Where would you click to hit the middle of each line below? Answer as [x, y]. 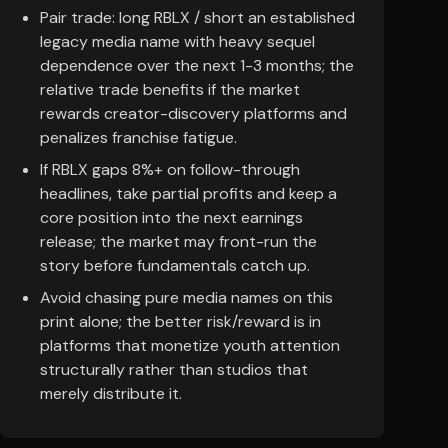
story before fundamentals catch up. [175, 265]
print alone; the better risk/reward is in [180, 321]
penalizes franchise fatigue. [138, 137]
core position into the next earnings [171, 217]
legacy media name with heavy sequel [177, 41]
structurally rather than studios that [174, 369]
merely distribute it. [111, 393]
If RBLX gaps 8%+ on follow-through [170, 169]
